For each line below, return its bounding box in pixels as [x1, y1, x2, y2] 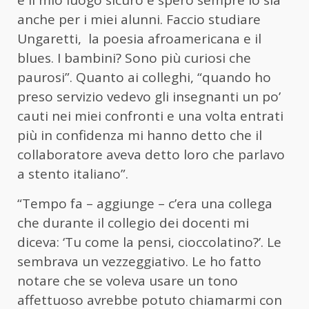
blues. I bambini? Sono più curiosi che [17, 49, 251, 68]
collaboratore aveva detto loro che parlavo [17, 146, 285, 164]
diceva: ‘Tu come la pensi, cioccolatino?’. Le [17, 233, 281, 252]
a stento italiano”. [17, 165, 128, 183]
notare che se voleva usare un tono [17, 272, 238, 290]
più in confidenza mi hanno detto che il [17, 126, 262, 145]
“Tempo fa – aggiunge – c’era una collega [17, 195, 272, 213]
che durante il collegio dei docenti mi [17, 214, 249, 232]
